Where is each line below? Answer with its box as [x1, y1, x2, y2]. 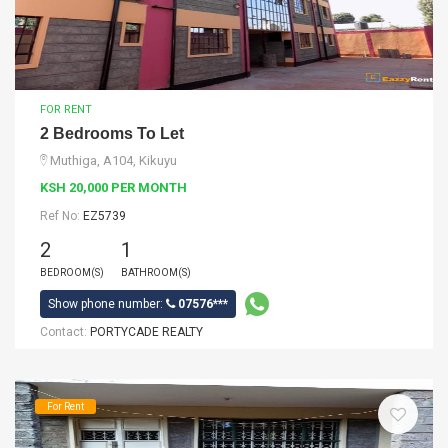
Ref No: [40, 209, 83, 223]
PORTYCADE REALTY [90, 325, 203, 339]
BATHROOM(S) [121, 267, 191, 278]
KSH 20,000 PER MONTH [40, 180, 187, 195]
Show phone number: [48, 297, 166, 311]
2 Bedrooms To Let [40, 125, 184, 142]
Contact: [40, 325, 90, 339]
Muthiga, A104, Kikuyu [50, 153, 177, 168]
